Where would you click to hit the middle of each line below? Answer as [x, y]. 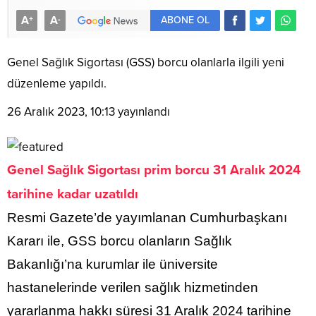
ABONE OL [185, 20]
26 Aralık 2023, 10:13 [61, 111]
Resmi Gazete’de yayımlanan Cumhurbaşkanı [147, 217]
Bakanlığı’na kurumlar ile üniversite [113, 264]
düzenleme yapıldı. [57, 83]
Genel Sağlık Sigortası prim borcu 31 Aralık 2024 [154, 170]
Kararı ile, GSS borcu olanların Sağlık [120, 241]
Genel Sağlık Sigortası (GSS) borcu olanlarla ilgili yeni [146, 62]
